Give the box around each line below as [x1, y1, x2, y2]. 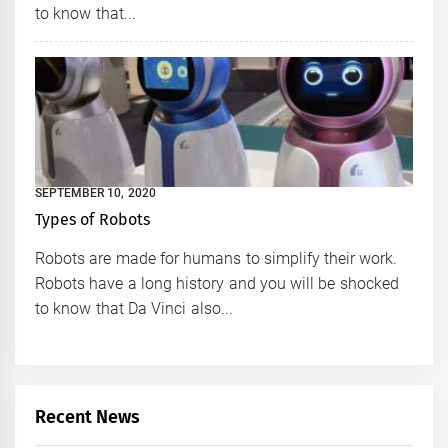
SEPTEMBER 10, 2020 [35, 186, 156, 201]
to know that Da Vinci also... [35, 299, 233, 319]
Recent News [35, 406, 141, 429]
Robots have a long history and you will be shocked [35, 274, 399, 294]
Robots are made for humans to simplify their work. [35, 249, 398, 269]
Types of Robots [35, 210, 150, 230]
